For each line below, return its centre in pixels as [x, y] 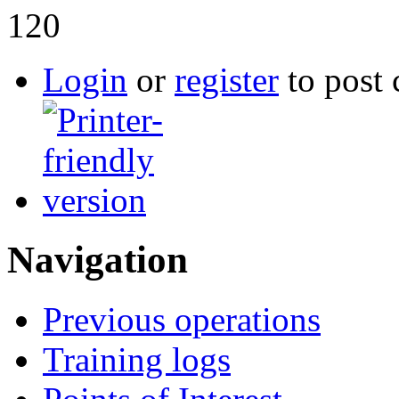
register [227, 79]
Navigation [98, 259]
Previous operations [182, 319]
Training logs [137, 359]
